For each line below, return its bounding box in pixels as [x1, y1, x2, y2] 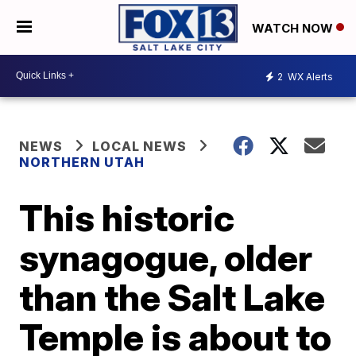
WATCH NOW [252, 20, 336, 36]
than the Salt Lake [19, 274, 326, 319]
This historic [19, 195, 235, 240]
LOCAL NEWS [92, 137, 188, 154]
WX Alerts [285, 71, 333, 83]
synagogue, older [19, 234, 313, 280]
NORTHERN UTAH [19, 153, 145, 170]
